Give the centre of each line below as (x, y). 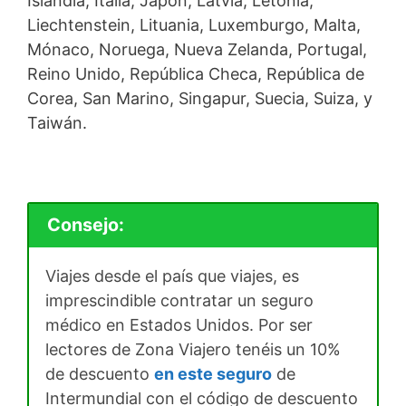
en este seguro (213, 374)
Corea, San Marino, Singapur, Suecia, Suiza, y (200, 98)
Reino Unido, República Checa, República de (196, 73)
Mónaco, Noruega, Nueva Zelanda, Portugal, (197, 49)
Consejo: (85, 225)
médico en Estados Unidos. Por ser (179, 325)
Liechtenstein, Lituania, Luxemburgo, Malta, (194, 24)
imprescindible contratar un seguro (179, 301)
